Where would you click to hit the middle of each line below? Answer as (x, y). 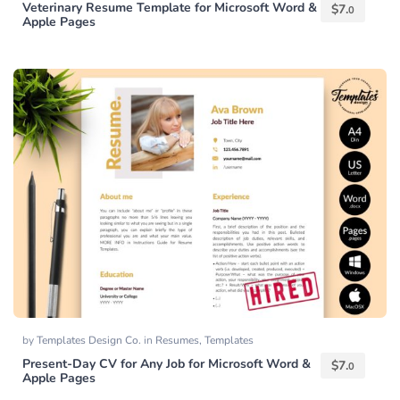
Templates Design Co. (90, 340)
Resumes (177, 340)
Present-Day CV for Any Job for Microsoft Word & (167, 363)
